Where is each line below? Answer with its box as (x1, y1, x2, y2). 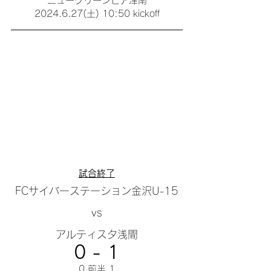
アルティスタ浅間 (56, 229, 138, 240)
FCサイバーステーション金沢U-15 (15, 186, 178, 197)
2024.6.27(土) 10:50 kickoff (34, 9, 160, 18)
